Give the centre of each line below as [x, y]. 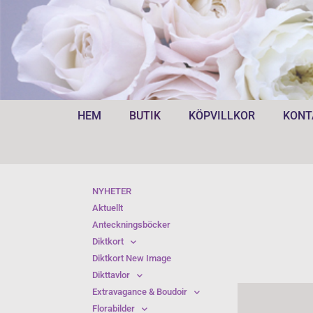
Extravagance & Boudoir [140, 292]
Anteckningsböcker [131, 225]
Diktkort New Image [132, 258]
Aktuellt [108, 208]
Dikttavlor [111, 275]
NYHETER [112, 191]
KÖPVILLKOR [221, 116]
